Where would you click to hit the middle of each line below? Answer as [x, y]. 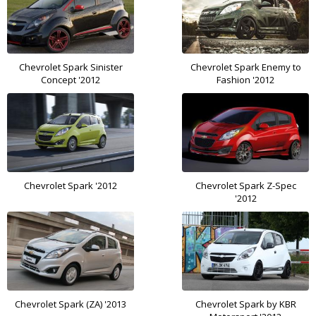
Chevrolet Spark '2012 [71, 186]
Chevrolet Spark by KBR [245, 304]
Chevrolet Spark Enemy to [245, 67]
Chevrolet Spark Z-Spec [245, 186]
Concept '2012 [71, 80]
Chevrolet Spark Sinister [71, 67]
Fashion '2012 [245, 80]
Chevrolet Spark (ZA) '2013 [71, 304]
